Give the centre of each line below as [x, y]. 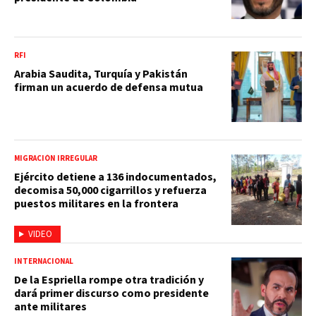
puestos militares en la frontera [96, 203]
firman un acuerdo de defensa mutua [109, 87]
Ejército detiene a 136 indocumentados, [115, 177]
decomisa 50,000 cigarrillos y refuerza [110, 190]
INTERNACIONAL [44, 261]
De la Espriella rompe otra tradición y [109, 280]
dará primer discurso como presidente [111, 293]
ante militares [50, 306]
